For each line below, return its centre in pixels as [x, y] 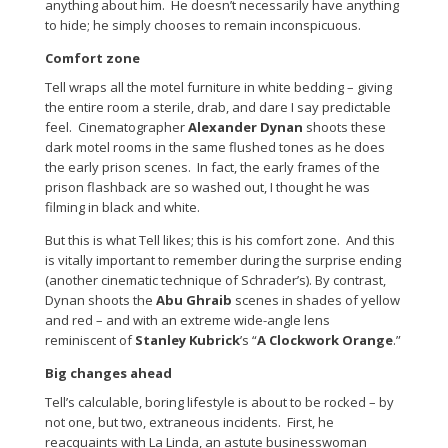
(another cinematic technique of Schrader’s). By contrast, [215, 280]
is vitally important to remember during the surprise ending [223, 260]
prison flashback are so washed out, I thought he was [207, 187]
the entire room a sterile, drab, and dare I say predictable [218, 107]
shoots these [344, 127]
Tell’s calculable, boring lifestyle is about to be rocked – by [219, 402]
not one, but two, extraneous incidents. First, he [189, 422]
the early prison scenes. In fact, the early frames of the [212, 167]
